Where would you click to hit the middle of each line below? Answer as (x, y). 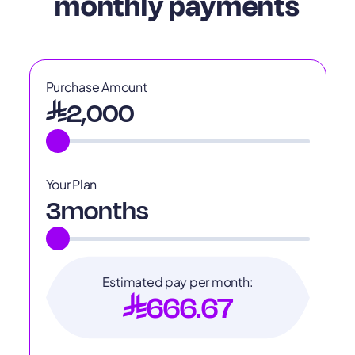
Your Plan (71, 184)
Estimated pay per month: (177, 281)
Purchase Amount (96, 86)
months (104, 210)
